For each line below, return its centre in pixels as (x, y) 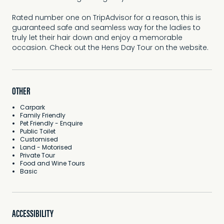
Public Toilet (38, 132)
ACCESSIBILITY (33, 213)
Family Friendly (43, 116)
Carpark (32, 108)
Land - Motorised (46, 148)
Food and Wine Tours (52, 164)
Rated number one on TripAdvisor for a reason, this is (106, 18)
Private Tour (37, 156)
